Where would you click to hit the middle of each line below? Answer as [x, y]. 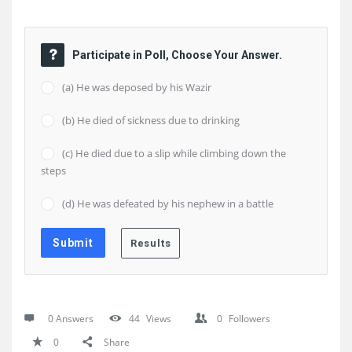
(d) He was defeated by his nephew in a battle [168, 203]
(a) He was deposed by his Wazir [137, 87]
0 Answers [71, 319]
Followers [249, 319]
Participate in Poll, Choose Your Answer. [177, 55]
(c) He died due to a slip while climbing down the [174, 153]
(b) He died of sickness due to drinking [151, 120]
